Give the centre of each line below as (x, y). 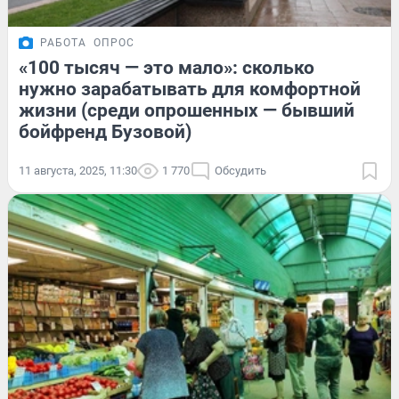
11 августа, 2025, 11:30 (78, 170)
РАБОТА (63, 42)
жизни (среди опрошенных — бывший (187, 110)
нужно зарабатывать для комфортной (190, 89)
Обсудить (240, 170)
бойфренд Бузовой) (105, 131)
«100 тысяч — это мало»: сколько (167, 67)
